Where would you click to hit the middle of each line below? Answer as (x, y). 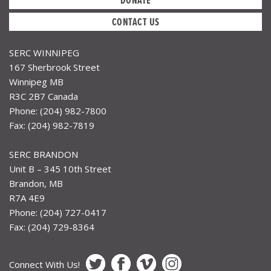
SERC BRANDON (44, 155)
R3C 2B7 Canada (44, 96)
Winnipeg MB (36, 81)
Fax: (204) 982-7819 (52, 125)
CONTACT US (135, 21)
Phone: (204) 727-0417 (58, 213)
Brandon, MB (36, 184)
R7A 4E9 (27, 198)
